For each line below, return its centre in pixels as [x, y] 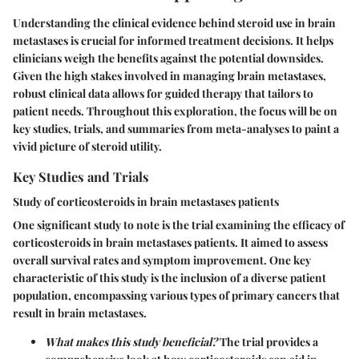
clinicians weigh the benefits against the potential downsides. [168, 58]
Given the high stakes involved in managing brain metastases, [169, 75]
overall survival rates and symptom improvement [138, 260]
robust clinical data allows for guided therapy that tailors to [163, 93]
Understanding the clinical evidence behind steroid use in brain [174, 22]
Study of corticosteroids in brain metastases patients [146, 201]
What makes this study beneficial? [131, 341]
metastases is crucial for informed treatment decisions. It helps [173, 40]
